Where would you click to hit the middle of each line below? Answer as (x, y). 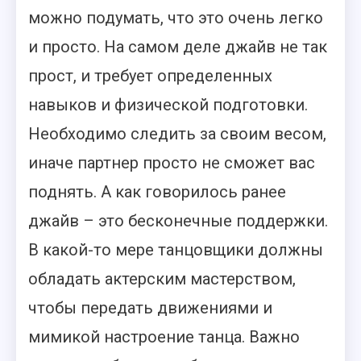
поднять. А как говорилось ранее (157, 192)
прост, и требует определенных (150, 76)
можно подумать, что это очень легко (176, 18)
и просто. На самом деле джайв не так (178, 47)
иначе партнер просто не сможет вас (172, 163)
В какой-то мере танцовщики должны (176, 250)
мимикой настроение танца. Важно (164, 337)
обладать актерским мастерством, (162, 279)
